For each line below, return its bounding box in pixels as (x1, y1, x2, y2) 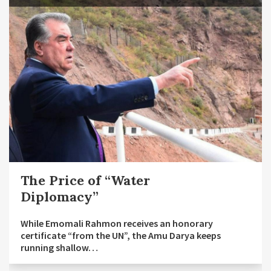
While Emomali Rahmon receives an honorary (21, 217, 213, 229)
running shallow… (21, 241, 98, 253)
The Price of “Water (21, 171, 150, 189)
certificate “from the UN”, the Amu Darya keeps (21, 229, 221, 241)
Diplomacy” (21, 188, 99, 205)
